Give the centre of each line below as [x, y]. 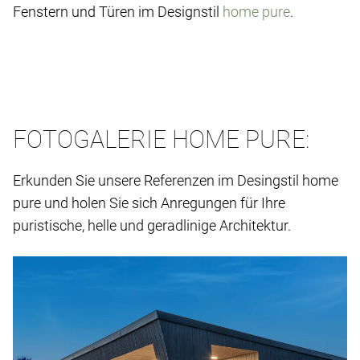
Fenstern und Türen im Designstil [118, 11]
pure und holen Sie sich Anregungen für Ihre [149, 202]
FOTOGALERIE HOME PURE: [161, 139]
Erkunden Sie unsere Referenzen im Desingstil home [176, 180]
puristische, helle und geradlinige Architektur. [152, 225]
